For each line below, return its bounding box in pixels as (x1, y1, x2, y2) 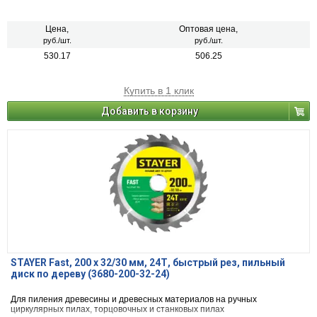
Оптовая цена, (179, 24, 238, 35)
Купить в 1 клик (123, 85, 194, 97)
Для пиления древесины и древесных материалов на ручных (11, 294, 257, 305)
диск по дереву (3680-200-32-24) (11, 268, 170, 280)
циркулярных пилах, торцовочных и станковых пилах (11, 304, 224, 315)
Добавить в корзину (101, 105, 198, 117)
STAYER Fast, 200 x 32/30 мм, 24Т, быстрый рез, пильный (11, 257, 285, 269)
